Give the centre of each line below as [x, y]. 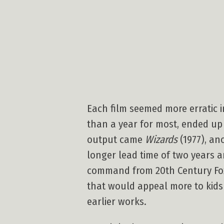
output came [116, 140]
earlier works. [117, 202]
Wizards [161, 140]
